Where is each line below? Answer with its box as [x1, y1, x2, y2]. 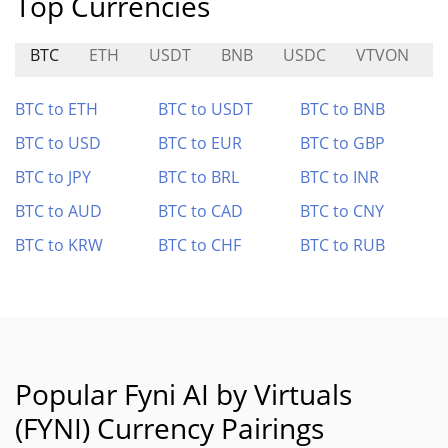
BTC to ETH [15, 98, 98, 120]
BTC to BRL [157, 166, 239, 188]
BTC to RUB [300, 234, 386, 256]
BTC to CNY [300, 200, 385, 222]
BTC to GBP [300, 132, 386, 154]
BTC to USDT [157, 98, 253, 120]
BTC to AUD [15, 200, 102, 222]
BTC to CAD [157, 200, 243, 222]
